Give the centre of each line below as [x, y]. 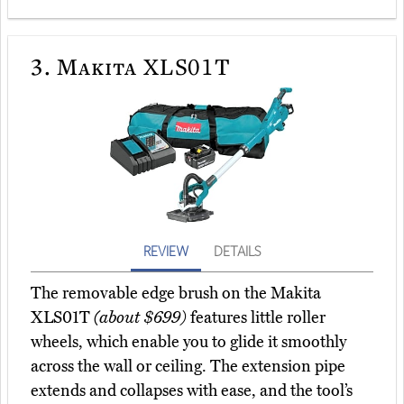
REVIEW [166, 251]
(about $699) [140, 318]
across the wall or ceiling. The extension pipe [188, 367]
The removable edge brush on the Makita [176, 294]
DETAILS [237, 251]
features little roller [256, 318]
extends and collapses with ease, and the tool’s [192, 391]
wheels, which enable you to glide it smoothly [188, 342]
